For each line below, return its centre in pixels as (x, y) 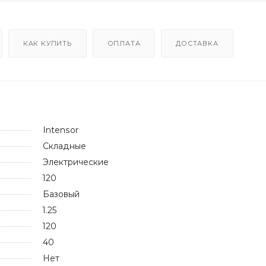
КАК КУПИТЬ (47, 43)
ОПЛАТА (124, 43)
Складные (64, 146)
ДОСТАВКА (197, 43)
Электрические (75, 162)
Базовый (61, 194)
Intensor (60, 130)
